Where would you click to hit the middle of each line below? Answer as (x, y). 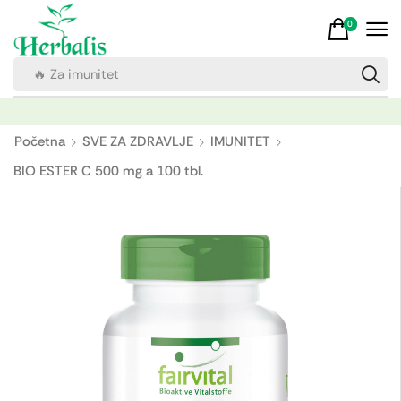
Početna (40, 142)
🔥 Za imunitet (76, 75)
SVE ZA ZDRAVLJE (138, 142)
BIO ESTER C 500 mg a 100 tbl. (108, 171)
